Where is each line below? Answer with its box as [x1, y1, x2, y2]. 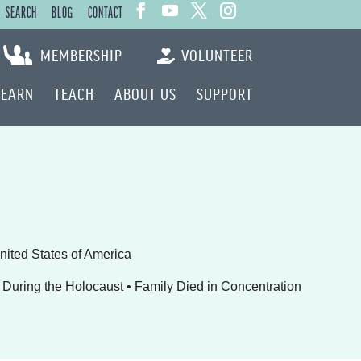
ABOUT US [114, 85, 176, 102]
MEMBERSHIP [39, 46, 122, 64]
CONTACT [87, 6, 123, 22]
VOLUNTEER [180, 46, 253, 64]
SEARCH [5, 6, 37, 22]
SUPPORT [196, 85, 253, 102]
